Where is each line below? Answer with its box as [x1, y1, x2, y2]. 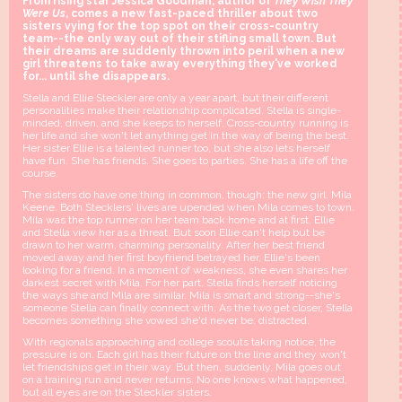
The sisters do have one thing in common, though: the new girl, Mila [22, 188, 352, 202]
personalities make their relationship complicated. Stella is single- [22, 104, 341, 118]
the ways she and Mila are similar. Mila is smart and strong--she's [22, 289, 340, 302]
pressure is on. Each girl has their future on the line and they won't [22, 348, 346, 362]
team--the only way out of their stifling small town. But [22, 32, 336, 46]
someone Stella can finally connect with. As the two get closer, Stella [22, 301, 353, 315]
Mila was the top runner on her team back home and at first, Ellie [22, 214, 335, 227]
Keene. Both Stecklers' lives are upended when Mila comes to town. [22, 201, 354, 214]
